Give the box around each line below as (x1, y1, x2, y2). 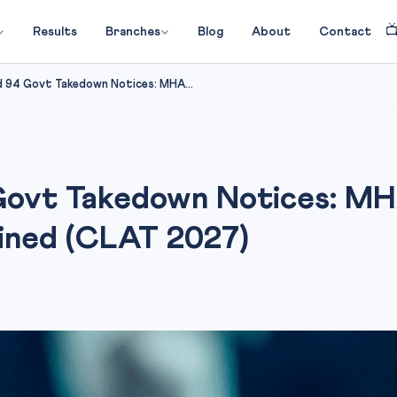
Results (32, 25, 77, 38)
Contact (318, 25, 371, 38)
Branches (105, 25, 160, 38)
